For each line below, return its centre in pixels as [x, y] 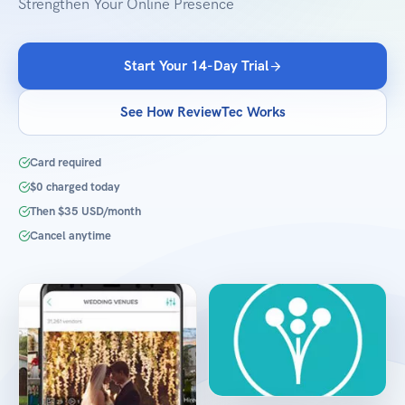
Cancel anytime [71, 236]
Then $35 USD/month [85, 212]
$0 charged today [75, 187]
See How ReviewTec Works [202, 113]
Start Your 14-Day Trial [196, 66]
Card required [66, 162]
